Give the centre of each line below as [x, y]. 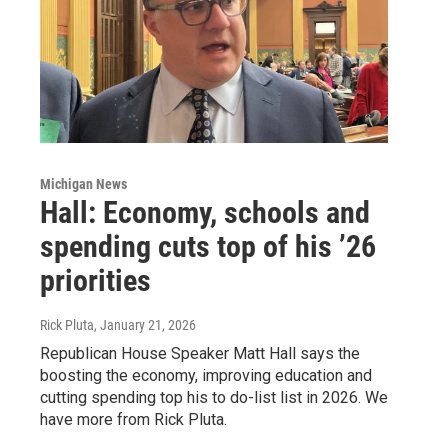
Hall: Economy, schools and [205, 212]
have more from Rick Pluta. [133, 419]
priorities [95, 280]
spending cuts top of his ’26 [208, 246]
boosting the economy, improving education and [206, 375]
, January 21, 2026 [145, 324]
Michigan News [83, 183]
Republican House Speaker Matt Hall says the [200, 353]
